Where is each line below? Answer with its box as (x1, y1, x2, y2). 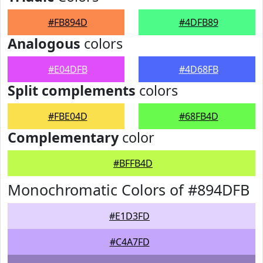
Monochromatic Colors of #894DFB (8, 180, 249, 200)
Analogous (8, 34, 80, 53)
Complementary (8, 128, 119, 147)
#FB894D (48, 16, 87, 29)
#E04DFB (48, 63, 87, 76)
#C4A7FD (109, 235, 150, 248)
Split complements (8, 81, 136, 100)
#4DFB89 (178, 16, 218, 29)
